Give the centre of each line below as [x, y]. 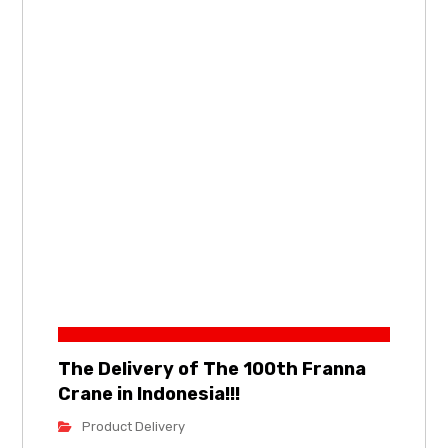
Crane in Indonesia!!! [149, 393]
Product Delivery [134, 426]
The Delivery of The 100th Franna [212, 368]
